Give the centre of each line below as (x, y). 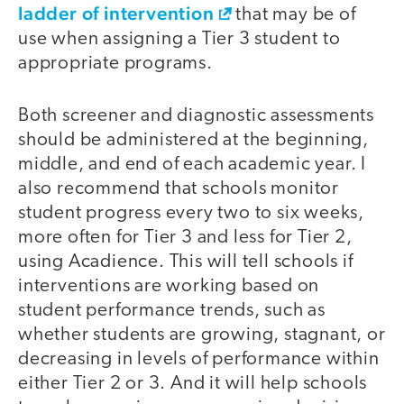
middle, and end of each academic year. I (192, 165)
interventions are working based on (169, 287)
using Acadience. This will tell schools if (186, 262)
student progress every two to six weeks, (191, 214)
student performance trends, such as (172, 311)
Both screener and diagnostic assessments (196, 116)
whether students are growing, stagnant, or (202, 335)
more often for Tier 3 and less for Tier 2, (185, 238)
